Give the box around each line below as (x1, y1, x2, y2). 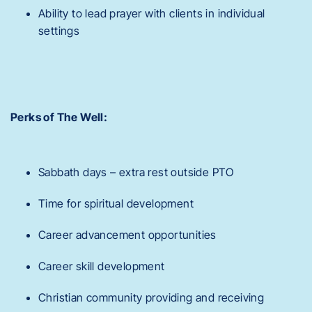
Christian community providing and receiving (38, 290, 265, 304)
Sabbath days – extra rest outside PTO (38, 164, 234, 179)
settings (38, 24, 80, 38)
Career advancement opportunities (38, 227, 217, 242)
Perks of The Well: (10, 109, 108, 124)
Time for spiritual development (38, 196, 194, 210)
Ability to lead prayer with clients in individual (38, 6, 265, 21)
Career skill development (38, 258, 165, 273)
